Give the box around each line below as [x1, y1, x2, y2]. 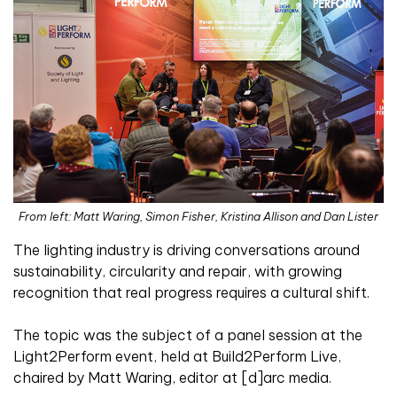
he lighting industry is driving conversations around [23, 241, 360, 260]
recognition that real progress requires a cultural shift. [13, 284, 370, 302]
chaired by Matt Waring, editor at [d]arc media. [13, 369, 331, 387]
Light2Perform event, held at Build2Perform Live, [13, 347, 341, 366]
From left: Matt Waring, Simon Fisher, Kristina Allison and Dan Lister [19, 209, 378, 224]
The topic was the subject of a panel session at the [13, 326, 362, 345]
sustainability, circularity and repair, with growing [13, 262, 342, 281]
